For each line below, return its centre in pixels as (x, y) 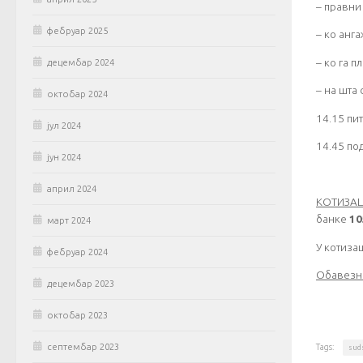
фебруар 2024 (77, 252)
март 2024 (69, 221)
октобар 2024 (77, 94)
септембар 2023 (83, 347)
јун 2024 (64, 158)
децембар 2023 (81, 284)
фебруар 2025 (77, 31)
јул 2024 (64, 126)
